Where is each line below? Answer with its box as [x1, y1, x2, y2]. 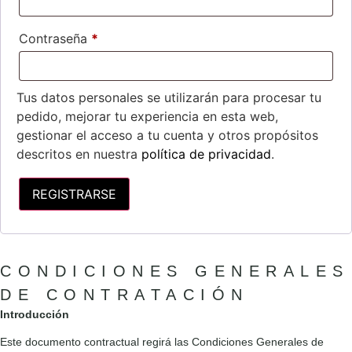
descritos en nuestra [16, 146, 141, 163]
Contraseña [19, 31, 91, 47]
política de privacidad [141, 146, 271, 163]
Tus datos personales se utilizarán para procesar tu [16, 90, 321, 106]
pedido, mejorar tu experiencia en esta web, [16, 108, 278, 125]
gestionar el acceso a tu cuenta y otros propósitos [16, 127, 318, 144]
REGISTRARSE [32, 185, 116, 202]
